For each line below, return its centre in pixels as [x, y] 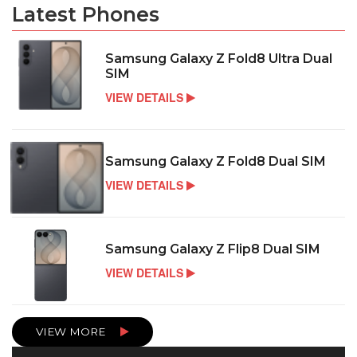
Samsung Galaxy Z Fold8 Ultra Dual [219, 58]
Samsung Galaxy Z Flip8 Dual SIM [213, 249]
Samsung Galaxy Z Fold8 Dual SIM [216, 161]
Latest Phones [86, 14]
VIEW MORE [72, 331]
